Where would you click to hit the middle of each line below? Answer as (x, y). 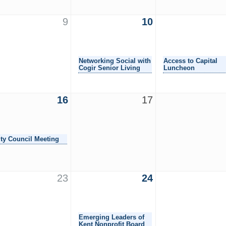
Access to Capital (190, 61)
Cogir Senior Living (109, 68)
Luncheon (179, 68)
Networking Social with (115, 61)
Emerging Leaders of (111, 217)
